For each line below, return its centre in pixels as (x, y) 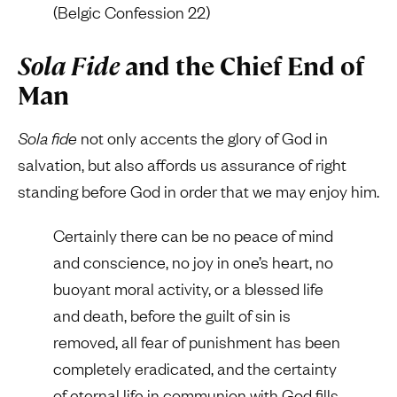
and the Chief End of (242, 67)
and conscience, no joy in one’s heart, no (193, 262)
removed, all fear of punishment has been (197, 342)
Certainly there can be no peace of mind (193, 236)
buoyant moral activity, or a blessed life (188, 289)
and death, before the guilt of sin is (172, 315)
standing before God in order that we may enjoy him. (198, 191)
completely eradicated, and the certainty (195, 369)
